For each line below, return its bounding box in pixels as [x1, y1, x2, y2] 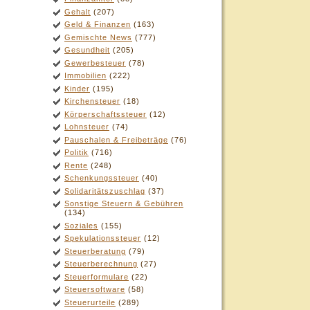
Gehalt [64, 7, 91, 16]
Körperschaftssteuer [64, 109, 147, 118]
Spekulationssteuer [64, 234, 141, 242]
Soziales [64, 221, 98, 230]
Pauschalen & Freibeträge [64, 135, 168, 144]
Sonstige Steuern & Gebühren [64, 199, 183, 208]
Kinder [64, 84, 90, 93]
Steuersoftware [64, 285, 125, 293]
